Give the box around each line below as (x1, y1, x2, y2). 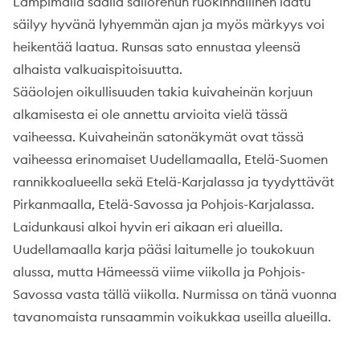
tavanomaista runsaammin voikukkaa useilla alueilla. (13, 308, 331, 325)
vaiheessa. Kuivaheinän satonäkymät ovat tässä (13, 128, 304, 145)
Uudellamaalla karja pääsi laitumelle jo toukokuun (13, 240, 314, 257)
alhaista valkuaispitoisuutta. (13, 60, 182, 77)
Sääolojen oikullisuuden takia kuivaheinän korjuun (13, 83, 313, 100)
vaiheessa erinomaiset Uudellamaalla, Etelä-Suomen (13, 150, 328, 167)
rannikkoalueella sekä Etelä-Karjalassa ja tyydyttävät (13, 173, 334, 190)
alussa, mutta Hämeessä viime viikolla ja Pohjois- (13, 263, 305, 280)
